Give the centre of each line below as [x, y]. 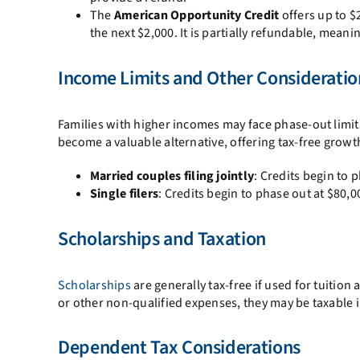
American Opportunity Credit [196, 15]
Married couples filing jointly [172, 176]
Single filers [124, 193]
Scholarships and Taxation [162, 239]
